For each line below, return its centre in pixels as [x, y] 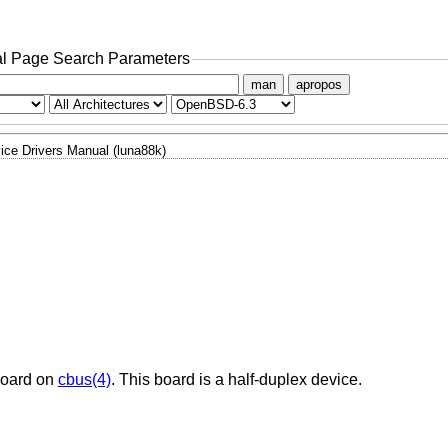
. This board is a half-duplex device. [236, 379]
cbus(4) [84, 379]
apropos [318, 84]
